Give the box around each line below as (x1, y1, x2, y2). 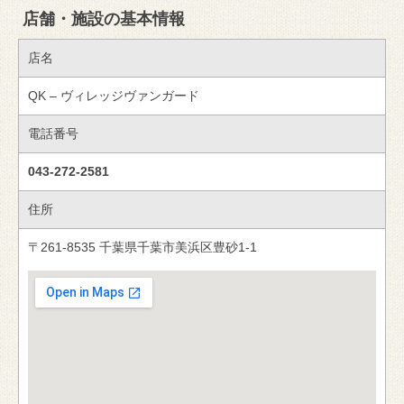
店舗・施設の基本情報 (23, 9, 185, 28)
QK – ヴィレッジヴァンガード (28, 87, 199, 103)
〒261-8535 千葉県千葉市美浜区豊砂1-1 (28, 239, 257, 254)
